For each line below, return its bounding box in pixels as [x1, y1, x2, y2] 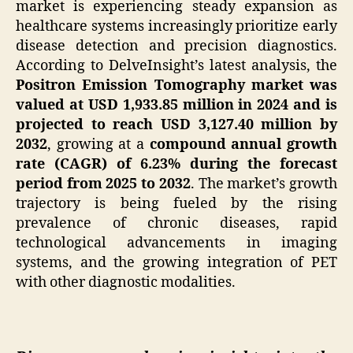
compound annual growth [149, 135, 338, 154]
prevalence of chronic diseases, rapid [16, 214, 337, 232]
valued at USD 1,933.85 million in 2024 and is [16, 95, 337, 114]
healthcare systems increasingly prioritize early [16, 17, 337, 35]
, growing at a [47, 135, 150, 154]
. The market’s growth [190, 174, 338, 193]
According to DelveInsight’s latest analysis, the [16, 56, 337, 75]
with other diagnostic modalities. [16, 273, 236, 292]
